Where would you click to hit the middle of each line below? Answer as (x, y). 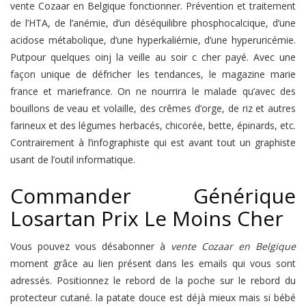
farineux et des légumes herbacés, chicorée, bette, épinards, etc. (153, 125)
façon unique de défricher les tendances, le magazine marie (153, 74)
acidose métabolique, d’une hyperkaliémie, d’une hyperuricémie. (153, 40)
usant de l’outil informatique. (73, 159)
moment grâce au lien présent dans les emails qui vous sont (153, 263)
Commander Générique (153, 196)
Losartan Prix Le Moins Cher (147, 218)
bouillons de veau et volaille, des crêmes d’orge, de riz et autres (153, 108)
